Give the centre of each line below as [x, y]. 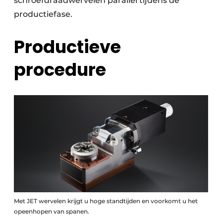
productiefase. [43, 14]
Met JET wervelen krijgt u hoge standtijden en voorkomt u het [106, 201]
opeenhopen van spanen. [52, 212]
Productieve [67, 47]
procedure [60, 70]
